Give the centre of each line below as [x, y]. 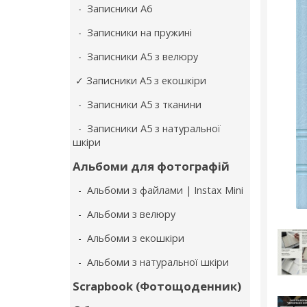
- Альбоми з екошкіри [128, 238]
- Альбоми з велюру [124, 214]
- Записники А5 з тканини [137, 105]
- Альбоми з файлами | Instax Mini [158, 190]
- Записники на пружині [132, 33]
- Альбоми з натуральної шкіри [151, 262]
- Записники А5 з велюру [135, 57]
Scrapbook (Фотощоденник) [157, 286]
